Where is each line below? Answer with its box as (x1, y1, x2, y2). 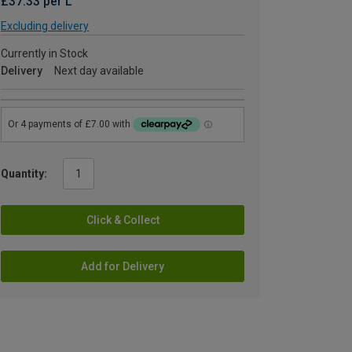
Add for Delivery (81, 259, 164, 273)
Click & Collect (86, 213, 159, 226)
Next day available (54, 64, 144, 77)
